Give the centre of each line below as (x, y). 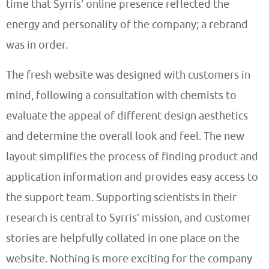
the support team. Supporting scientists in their (121, 197)
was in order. (37, 44)
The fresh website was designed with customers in (128, 74)
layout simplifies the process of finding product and (132, 156)
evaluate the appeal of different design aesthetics (127, 115)
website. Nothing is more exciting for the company (129, 258)
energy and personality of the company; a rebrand (127, 24)
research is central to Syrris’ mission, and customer (128, 217)
